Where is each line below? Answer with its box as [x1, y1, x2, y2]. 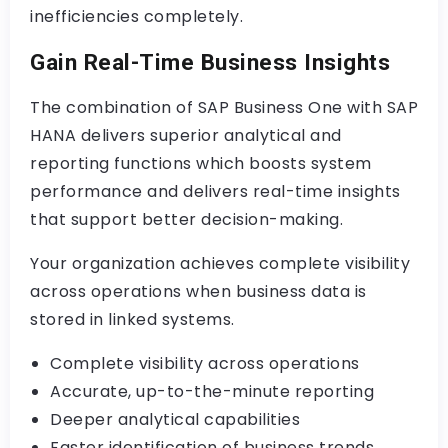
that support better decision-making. [30, 208, 343, 231]
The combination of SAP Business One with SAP [30, 96, 418, 119]
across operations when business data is [30, 280, 367, 303]
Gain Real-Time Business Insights [30, 49, 390, 75]
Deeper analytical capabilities [50, 408, 300, 431]
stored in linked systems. [30, 308, 235, 331]
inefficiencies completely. [30, 5, 243, 28]
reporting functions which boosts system [30, 152, 372, 175]
